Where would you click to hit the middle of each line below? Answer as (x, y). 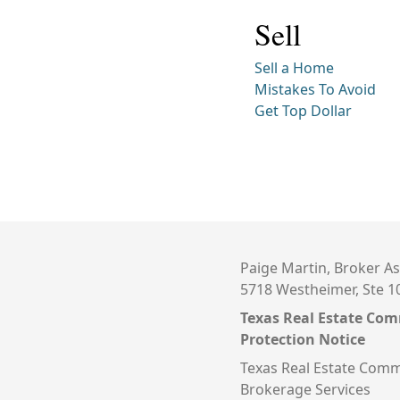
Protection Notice (302, 339)
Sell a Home (294, 67)
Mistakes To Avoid (315, 89)
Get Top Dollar (303, 110)
